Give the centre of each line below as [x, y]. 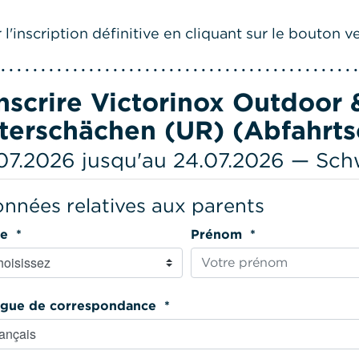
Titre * [17, 234]
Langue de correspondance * [165, 305]
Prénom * [250, 234]
